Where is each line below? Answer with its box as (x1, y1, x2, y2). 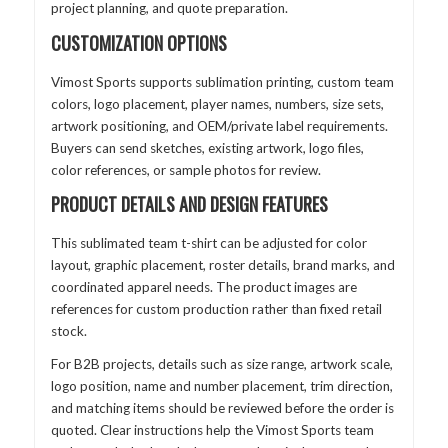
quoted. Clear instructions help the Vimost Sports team (50, 422, 374, 439)
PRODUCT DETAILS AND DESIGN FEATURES (50, 190, 328, 217)
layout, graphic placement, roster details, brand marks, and (50, 256, 395, 273)
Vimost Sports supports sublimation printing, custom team (50, 73, 394, 90)
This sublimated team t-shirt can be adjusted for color (50, 234, 367, 251)
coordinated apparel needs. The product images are (50, 278, 357, 295)
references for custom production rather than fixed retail (50, 300, 382, 317)
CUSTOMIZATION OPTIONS (50, 29, 227, 56)
